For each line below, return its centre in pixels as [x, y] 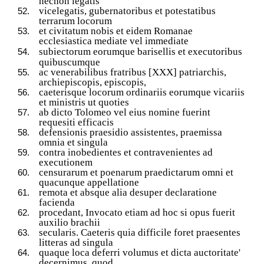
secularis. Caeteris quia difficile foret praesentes [140, 232]
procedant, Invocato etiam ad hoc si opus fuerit [137, 212]
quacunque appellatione [89, 182]
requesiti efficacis [76, 122]
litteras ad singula [76, 242]
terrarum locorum [75, 21]
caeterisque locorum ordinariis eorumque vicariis [142, 92]
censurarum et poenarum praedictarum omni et [136, 172]
